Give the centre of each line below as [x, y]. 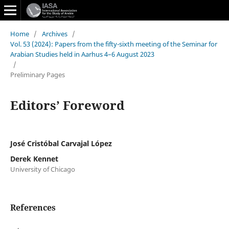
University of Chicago [42, 169]
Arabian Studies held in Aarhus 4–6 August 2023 [82, 54]
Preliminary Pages [37, 74]
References [33, 207]
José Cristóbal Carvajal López [61, 143]
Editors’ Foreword [67, 105]
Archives [54, 33]
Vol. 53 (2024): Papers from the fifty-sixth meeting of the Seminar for [113, 44]
